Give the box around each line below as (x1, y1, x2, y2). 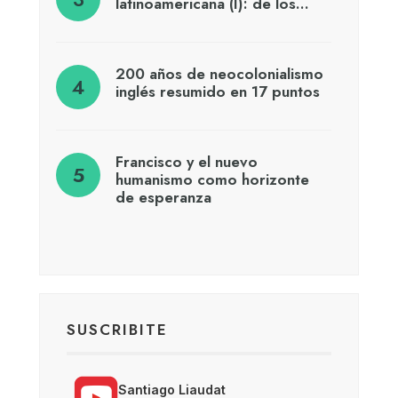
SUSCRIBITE (67, 319, 168, 340)
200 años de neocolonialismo (115, 63, 323, 84)
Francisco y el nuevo (115, 151, 258, 172)
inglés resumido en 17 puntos (115, 81, 320, 102)
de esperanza (115, 187, 211, 208)
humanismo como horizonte (115, 169, 309, 190)
